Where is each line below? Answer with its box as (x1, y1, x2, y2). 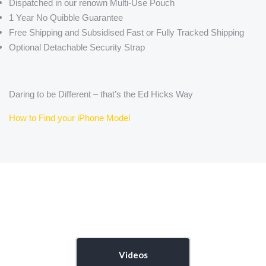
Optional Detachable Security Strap (9, 42, 145, 53)
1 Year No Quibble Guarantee (9, 12, 123, 23)
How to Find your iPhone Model (9, 113, 130, 123)
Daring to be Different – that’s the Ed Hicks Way (9, 89, 193, 100)
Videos (118, 249, 148, 261)
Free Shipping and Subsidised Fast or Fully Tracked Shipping (9, 27, 244, 38)
